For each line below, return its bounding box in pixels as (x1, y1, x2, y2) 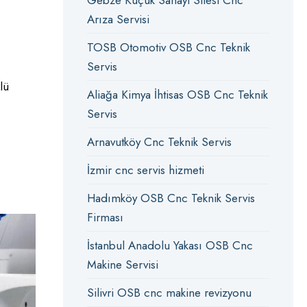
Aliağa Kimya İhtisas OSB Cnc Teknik (86, 86, 268, 103)
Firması (86, 209, 123, 225)
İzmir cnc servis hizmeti (86, 162, 204, 178)
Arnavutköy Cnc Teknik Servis (86, 134, 232, 150)
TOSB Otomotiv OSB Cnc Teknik (86, 39, 250, 56)
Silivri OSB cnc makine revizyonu (86, 284, 251, 301)
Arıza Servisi (86, 11, 149, 27)
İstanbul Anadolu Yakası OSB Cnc (86, 237, 253, 254)
